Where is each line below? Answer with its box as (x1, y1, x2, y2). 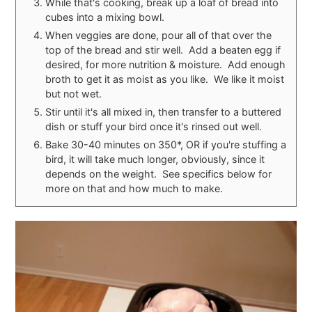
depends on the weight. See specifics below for (45, 167, 272, 180)
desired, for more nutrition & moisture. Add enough (45, 58, 286, 70)
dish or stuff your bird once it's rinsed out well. (45, 120, 263, 132)
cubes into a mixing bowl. (45, 10, 165, 23)
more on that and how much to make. (45, 182, 224, 194)
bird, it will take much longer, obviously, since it (45, 153, 265, 165)
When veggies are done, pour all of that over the (45, 29, 272, 41)
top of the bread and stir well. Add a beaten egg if (45, 43, 281, 56)
